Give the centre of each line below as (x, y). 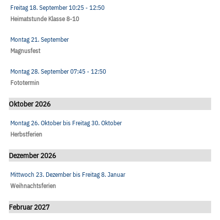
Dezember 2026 (32, 155)
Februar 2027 (29, 207)
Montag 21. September (40, 39)
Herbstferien (26, 134)
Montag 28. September (40, 71)
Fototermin (25, 82)
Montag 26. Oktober (36, 123)
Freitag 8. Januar (104, 175)
